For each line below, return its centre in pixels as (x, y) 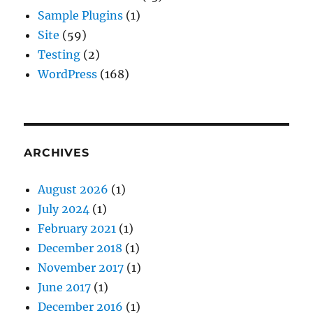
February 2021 (77, 228)
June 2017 (65, 287)
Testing (59, 54)
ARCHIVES (57, 153)
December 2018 (80, 248)
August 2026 (73, 189)
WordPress (68, 74)
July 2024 (64, 209)
